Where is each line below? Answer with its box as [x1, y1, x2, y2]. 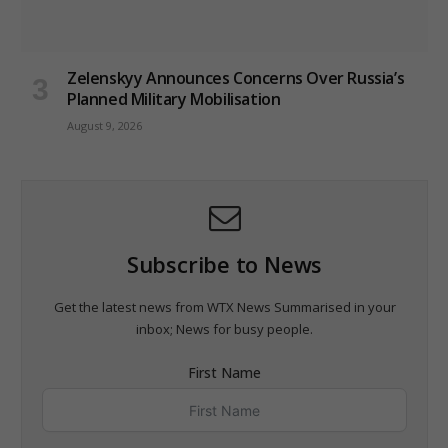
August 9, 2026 [67, 118, 142, 134]
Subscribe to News [126, 249, 323, 280]
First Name [188, 363, 261, 383]
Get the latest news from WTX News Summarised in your [53, 298, 396, 317]
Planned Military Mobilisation [67, 88, 281, 111]
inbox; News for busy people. [136, 320, 313, 339]
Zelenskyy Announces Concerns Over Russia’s [67, 67, 405, 90]
